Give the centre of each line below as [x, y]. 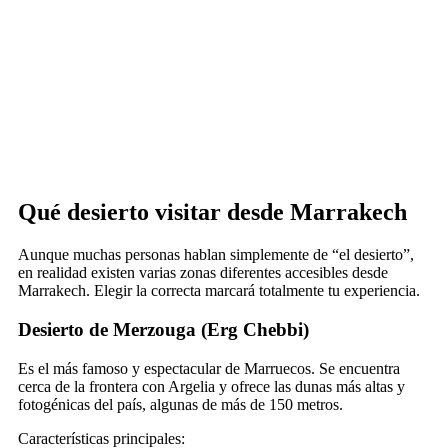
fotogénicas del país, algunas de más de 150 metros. [180, 404]
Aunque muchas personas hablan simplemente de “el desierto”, [216, 255]
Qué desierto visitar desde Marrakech [212, 212]
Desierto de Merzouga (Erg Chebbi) [163, 329]
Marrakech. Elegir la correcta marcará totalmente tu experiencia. [219, 291]
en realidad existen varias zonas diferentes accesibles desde [203, 273]
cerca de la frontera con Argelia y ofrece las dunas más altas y [211, 386]
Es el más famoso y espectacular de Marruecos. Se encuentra [209, 368]
